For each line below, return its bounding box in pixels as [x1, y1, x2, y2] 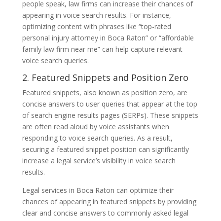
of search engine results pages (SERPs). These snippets [22, 110, 198, 120]
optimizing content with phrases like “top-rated [22, 21, 171, 31]
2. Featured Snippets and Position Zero [22, 71, 188, 83]
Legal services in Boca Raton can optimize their [22, 185, 174, 195]
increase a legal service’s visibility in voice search [22, 155, 176, 165]
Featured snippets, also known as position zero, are [22, 87, 187, 97]
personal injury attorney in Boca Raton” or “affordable [22, 33, 194, 42]
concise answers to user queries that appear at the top [22, 99, 197, 109]
